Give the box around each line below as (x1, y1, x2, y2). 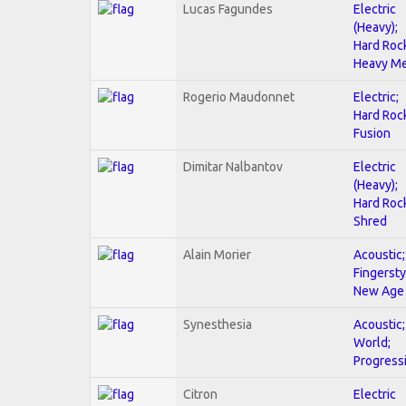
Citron (183, 386, 217, 401)
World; (353, 334, 391, 350)
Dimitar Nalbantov (183, 159, 283, 174)
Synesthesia (183, 316, 252, 332)
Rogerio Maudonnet (183, 89, 295, 104)
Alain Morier (183, 246, 251, 262)
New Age (353, 283, 404, 298)
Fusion (353, 125, 391, 140)
